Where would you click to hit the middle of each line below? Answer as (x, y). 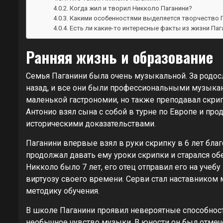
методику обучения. (63, 191)
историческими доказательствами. (91, 123)
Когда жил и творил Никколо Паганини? (131, 8)
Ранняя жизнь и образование (119, 57)
